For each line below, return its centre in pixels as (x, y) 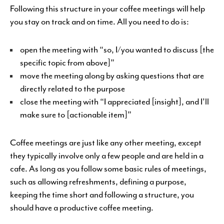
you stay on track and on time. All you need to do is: (99, 21)
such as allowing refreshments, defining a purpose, (98, 181)
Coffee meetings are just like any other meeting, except (106, 142)
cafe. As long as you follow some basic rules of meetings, (108, 168)
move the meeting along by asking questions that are (112, 75)
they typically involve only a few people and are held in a (107, 155)
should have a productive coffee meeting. (82, 207)
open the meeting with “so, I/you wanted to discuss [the (117, 49)
